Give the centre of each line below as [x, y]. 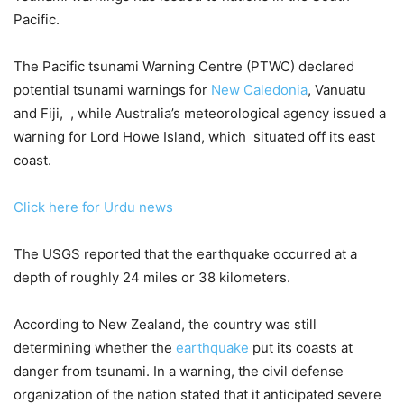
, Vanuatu [337, 90]
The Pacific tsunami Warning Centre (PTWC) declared [184, 67]
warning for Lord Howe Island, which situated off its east [194, 137]
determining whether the [95, 348]
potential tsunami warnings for [112, 90]
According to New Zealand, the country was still [165, 325]
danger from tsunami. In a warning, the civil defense [179, 372]
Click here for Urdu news [93, 207]
